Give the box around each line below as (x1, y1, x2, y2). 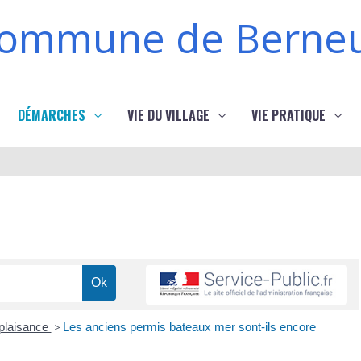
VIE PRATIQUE (251, 106, 326, 125)
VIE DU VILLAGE (127, 106, 210, 125)
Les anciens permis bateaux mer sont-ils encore (62, 320, 316, 334)
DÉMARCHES (18, 106, 85, 125)
